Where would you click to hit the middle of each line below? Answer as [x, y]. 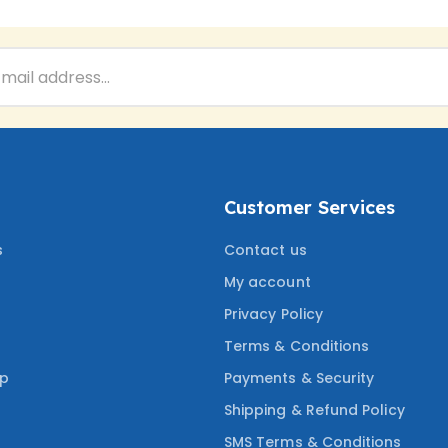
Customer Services [309, 207]
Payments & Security [299, 378]
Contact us [265, 250]
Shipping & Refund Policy [314, 410]
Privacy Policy [273, 314]
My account [267, 282]
